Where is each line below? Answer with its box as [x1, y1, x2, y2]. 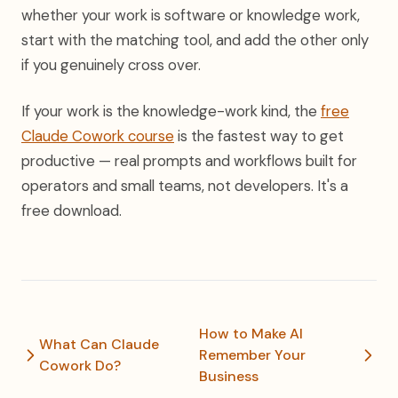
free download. [21, 201, 122, 220]
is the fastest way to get [174, 126, 344, 146]
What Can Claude [39, 335, 159, 354]
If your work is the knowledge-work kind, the [21, 101, 321, 121]
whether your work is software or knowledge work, [21, 5, 360, 25]
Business [199, 367, 259, 386]
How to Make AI [199, 324, 303, 343]
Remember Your [199, 346, 306, 364]
